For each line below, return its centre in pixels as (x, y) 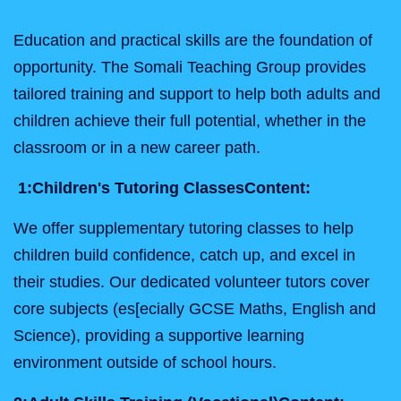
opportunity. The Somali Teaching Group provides (190, 67)
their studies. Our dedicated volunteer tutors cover (192, 282)
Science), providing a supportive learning (159, 336)
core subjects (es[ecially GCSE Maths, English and (195, 309)
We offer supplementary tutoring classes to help (183, 228)
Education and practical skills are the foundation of (193, 40)
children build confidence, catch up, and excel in (184, 255)
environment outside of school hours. (145, 363)
